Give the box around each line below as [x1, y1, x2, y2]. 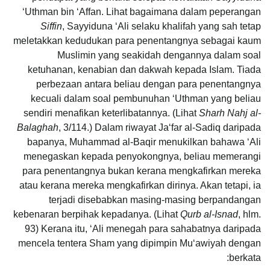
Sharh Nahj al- [199, 107, 261, 118]
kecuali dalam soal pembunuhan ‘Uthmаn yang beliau [31, 93, 261, 104]
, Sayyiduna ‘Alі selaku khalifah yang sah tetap [62, 20, 261, 31]
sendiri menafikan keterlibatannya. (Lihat [24, 107, 199, 118]
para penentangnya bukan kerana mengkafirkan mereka [22, 165, 261, 176]
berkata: [229, 252, 261, 263]
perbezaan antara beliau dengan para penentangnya [36, 78, 261, 89]
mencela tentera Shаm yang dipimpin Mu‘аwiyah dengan [18, 237, 261, 248]
